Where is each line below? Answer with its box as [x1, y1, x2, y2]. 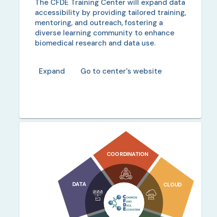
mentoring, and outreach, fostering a [35, 17, 163, 28]
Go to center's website [80, 66, 162, 77]
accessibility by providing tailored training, [35, 7, 186, 17]
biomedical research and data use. [35, 38, 155, 48]
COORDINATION [107, 150, 149, 158]
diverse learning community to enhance [35, 28, 174, 38]
